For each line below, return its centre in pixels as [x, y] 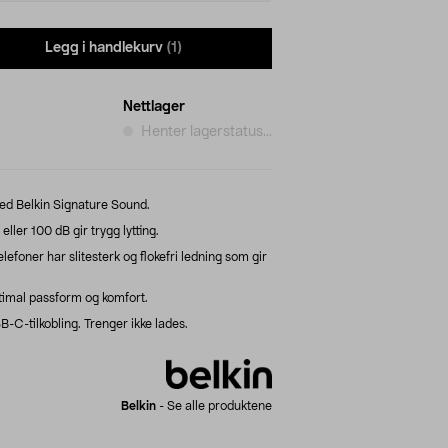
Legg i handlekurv [104, 48]
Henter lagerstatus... [206, 131]
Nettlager [154, 106]
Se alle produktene [219, 405]
